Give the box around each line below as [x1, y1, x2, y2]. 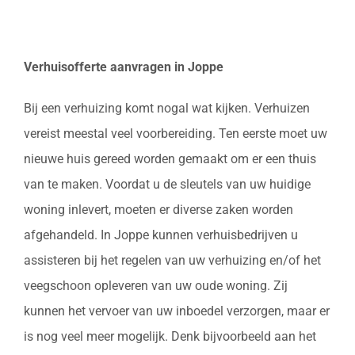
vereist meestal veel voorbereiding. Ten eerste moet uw [24, 126, 327, 142]
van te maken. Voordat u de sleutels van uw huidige [24, 177, 311, 193]
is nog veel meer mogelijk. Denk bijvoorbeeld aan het [24, 329, 316, 345]
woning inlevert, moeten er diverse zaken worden [24, 202, 293, 218]
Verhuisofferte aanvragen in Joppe [24, 59, 223, 75]
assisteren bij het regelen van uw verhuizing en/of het [24, 253, 321, 269]
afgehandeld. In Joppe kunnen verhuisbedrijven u [24, 227, 298, 243]
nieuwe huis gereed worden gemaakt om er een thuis [24, 151, 316, 167]
